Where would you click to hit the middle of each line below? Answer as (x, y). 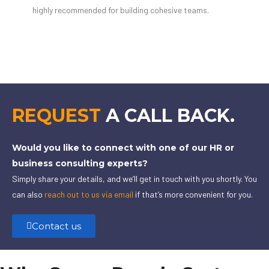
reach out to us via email (88, 194)
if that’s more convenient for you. (193, 194)
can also (27, 194)
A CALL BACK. (168, 115)
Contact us (56, 226)
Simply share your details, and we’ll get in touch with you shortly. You (134, 178)
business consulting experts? (80, 163)
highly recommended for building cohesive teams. (121, 10)
